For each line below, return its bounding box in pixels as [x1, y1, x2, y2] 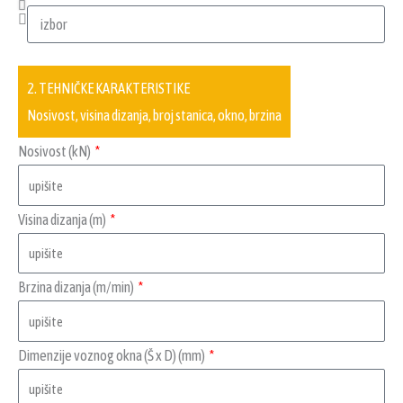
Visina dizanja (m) [18, 210, 108, 228]
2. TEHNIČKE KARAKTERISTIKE [27, 80, 190, 97]
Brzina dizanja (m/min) [18, 279, 136, 296]
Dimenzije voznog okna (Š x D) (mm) [18, 346, 207, 363]
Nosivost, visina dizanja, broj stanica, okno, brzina [27, 107, 282, 124]
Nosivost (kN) [18, 143, 93, 160]
